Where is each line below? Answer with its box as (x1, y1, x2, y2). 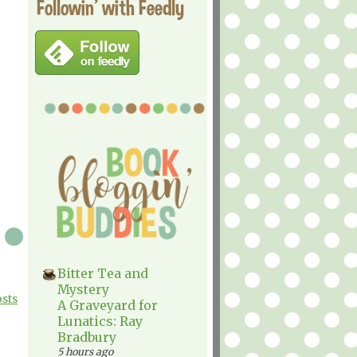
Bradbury (57, 329, 116, 345)
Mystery (57, 281, 109, 297)
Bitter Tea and (57, 265, 148, 281)
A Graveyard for (57, 297, 158, 313)
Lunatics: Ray (57, 313, 143, 329)
